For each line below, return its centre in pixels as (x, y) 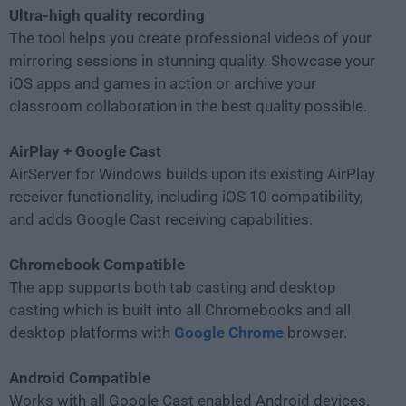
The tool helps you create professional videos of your (190, 38)
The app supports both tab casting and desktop (173, 287)
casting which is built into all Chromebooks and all (180, 309)
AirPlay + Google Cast (85, 151)
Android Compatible (80, 377)
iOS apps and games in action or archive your (163, 83)
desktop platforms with (92, 332)
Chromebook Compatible (97, 264)
